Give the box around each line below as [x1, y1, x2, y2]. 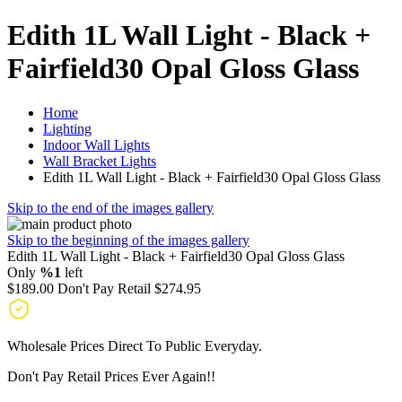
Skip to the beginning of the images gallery [7, 232, 249, 248]
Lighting [43, 120, 92, 136]
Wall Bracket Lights [43, 153, 156, 169]
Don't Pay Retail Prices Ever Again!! [7, 368, 215, 384]
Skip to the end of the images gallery [7, 199, 214, 215]
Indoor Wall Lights [43, 136, 150, 153]
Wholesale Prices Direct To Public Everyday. [7, 337, 262, 354]
